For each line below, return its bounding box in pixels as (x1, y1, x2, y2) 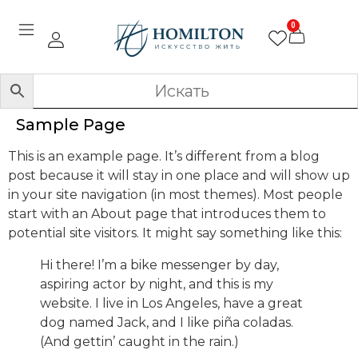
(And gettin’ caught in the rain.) (40, 334, 239, 350)
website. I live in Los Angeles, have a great (40, 296, 303, 312)
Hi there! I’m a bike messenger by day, (40, 257, 279, 273)
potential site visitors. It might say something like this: (8, 225, 342, 241)
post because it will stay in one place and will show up (8, 168, 350, 184)
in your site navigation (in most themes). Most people (8, 187, 343, 203)
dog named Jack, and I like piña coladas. (40, 315, 293, 331)
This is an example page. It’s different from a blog (8, 149, 320, 165)
